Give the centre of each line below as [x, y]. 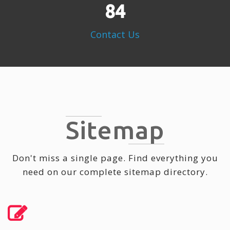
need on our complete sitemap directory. [115, 172]
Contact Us [115, 35]
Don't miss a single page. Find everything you [115, 158]
